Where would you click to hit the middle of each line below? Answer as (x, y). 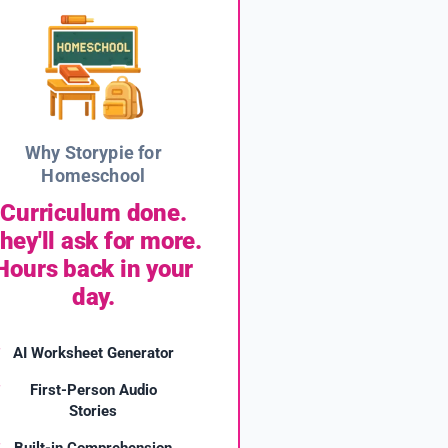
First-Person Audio (93, 390)
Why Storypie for (93, 153)
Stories (93, 411)
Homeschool (93, 176)
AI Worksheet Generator (93, 353)
